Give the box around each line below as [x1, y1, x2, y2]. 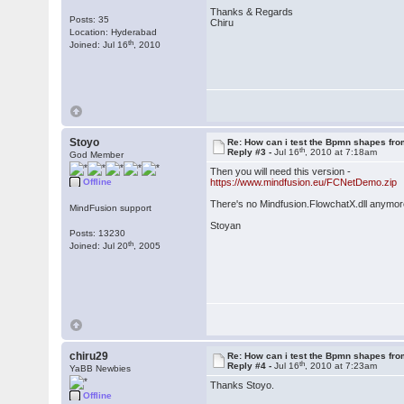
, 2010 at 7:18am [305, 147, 378, 157]
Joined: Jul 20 [69, 241, 129, 251]
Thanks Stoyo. [210, 380, 275, 390]
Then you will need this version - [210, 166, 352, 177]
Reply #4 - [227, 361, 275, 371]
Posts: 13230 [69, 228, 126, 238]
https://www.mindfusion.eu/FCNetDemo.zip [210, 177, 398, 188]
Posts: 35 [69, 14, 110, 24]
